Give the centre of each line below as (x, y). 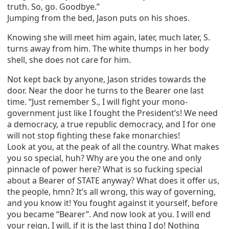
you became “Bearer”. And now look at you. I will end (109, 214)
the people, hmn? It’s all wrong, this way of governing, (111, 192)
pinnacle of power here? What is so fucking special (105, 169)
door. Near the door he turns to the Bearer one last (106, 90)
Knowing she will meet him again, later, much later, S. (109, 37)
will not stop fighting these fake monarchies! (94, 135)
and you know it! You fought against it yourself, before (112, 203)
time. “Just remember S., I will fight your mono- (97, 102)
